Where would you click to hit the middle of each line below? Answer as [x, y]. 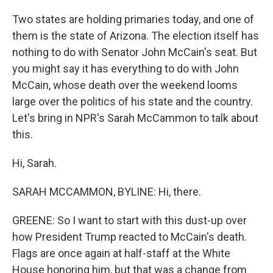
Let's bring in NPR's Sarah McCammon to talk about [135, 118]
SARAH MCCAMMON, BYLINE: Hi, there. [107, 192]
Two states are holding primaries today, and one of [133, 19]
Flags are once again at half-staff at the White [121, 253]
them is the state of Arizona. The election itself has [136, 36]
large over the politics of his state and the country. [133, 101]
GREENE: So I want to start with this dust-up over [129, 220]
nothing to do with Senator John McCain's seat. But [135, 52]
